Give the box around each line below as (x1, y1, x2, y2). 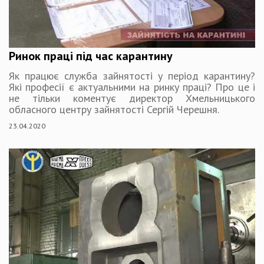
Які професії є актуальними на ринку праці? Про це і (9, 80, 255, 94)
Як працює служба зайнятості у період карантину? (9, 69, 255, 82)
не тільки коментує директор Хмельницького (9, 91, 255, 105)
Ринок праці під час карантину (9, 48, 173, 64)
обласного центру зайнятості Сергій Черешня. (9, 103, 219, 116)
